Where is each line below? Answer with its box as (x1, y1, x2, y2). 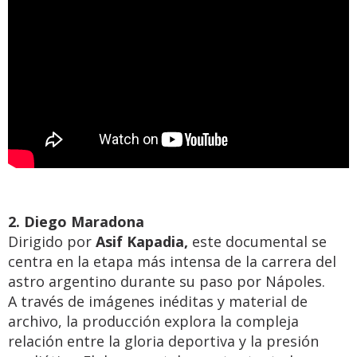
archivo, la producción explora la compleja (8, 312, 299, 331)
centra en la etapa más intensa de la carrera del (8, 252, 336, 271)
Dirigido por (8, 232, 96, 251)
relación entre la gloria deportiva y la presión (8, 331, 319, 351)
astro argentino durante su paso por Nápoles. (8, 272, 325, 291)
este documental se (192, 232, 327, 251)
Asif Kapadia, (96, 232, 192, 251)
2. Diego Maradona (8, 212, 144, 231)
